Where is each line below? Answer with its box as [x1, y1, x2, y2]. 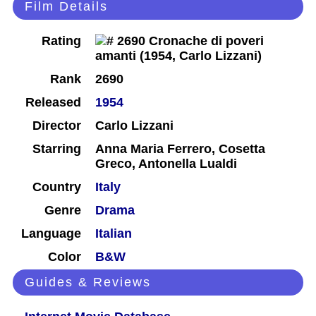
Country [32, 180, 81, 195]
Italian [95, 226, 132, 241]
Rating [42, 34, 81, 49]
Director [32, 119, 81, 133]
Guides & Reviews [25, 275, 151, 290]
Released [25, 95, 81, 110]
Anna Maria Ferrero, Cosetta [95, 142, 265, 157]
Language [21, 226, 81, 241]
